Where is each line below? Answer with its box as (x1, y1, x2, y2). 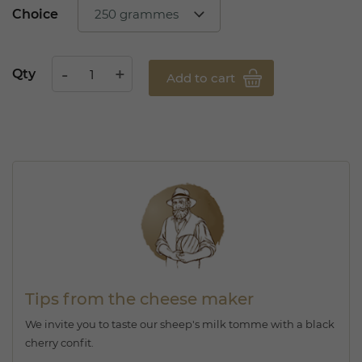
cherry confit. (25, 336, 94, 349)
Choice (12, 6, 58, 22)
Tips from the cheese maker (25, 289, 254, 309)
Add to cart (166, 69, 236, 86)
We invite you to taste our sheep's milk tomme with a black (25, 318, 335, 330)
